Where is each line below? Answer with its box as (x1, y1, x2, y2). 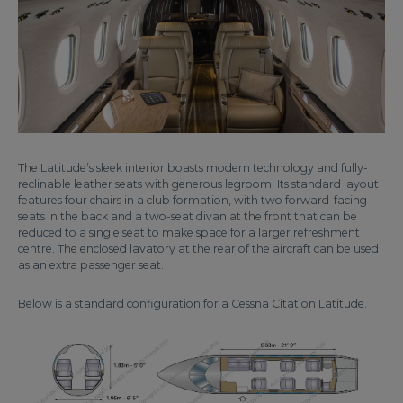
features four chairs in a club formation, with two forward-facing (18, 193, 367, 207)
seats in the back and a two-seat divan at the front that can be (18, 209, 357, 223)
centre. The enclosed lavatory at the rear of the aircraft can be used (18, 241, 379, 255)
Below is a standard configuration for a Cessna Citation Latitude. (18, 296, 367, 310)
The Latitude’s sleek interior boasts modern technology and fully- (18, 160, 368, 175)
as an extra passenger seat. (18, 257, 164, 272)
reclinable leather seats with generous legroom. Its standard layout (18, 176, 379, 191)
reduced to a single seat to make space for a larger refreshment (18, 225, 360, 239)
